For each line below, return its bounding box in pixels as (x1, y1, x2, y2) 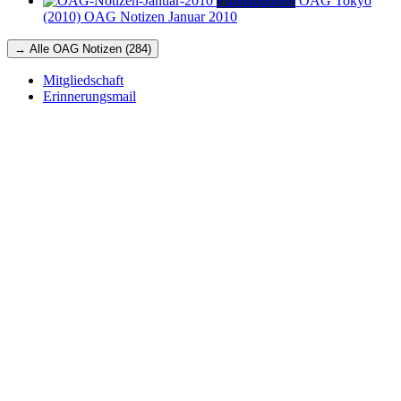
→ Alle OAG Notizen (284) (14, 41, 151, 55)
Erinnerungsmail (43, 88, 136, 104)
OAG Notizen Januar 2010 (81, 8, 237, 24)
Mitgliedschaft (43, 72, 124, 88)
